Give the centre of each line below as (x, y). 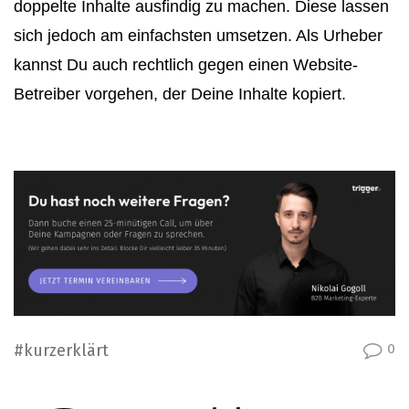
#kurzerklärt (61, 351)
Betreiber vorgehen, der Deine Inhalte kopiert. (180, 94)
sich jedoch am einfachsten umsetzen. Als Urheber (198, 36)
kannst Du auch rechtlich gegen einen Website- (186, 65)
